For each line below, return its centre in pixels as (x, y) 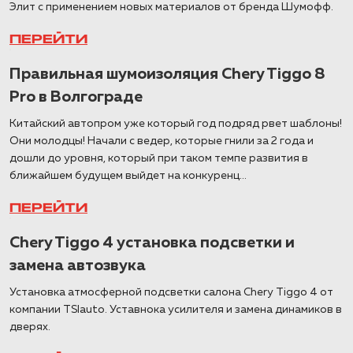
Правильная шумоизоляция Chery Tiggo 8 (167, 74)
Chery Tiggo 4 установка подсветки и (152, 243)
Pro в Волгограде (76, 97)
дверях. (30, 327)
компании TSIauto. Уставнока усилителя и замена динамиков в (176, 310)
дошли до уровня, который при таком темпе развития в (159, 158)
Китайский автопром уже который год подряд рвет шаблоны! (176, 124)
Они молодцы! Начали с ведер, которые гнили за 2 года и (162, 141)
